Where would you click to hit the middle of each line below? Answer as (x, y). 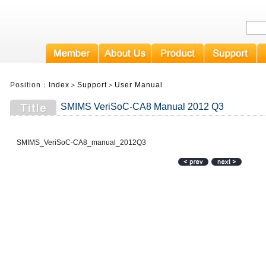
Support (92, 85)
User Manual (139, 85)
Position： (29, 85)
